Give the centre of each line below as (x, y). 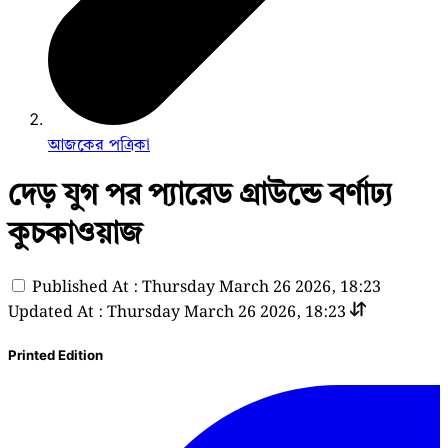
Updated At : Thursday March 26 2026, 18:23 (177, 312)
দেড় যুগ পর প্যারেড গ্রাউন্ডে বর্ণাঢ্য (200, 193)
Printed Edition (55, 354)
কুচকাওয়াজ (75, 232)
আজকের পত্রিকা (99, 144)
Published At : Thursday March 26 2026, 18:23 (206, 287)
